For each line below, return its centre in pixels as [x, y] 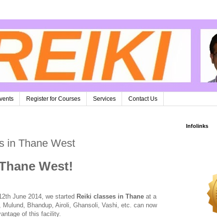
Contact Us [143, 99]
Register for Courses [53, 99]
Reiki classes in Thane [110, 197]
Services [104, 99]
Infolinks [197, 126]
